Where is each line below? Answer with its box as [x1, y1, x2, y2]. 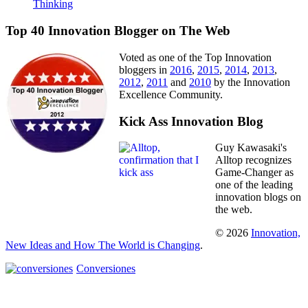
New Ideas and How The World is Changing [5, 239, 200, 252]
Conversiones [76, 263, 135, 275]
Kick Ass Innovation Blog [119, 113, 263, 129]
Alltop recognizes [215, 154, 291, 166]
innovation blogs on [215, 191, 301, 203]
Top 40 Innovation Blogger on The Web [5, 23, 230, 38]
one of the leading [215, 179, 293, 191]
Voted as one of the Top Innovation [119, 51, 272, 63]
